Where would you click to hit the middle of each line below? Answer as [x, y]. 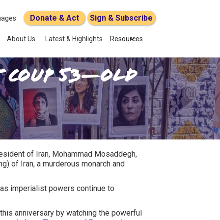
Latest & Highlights [74, 39]
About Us [21, 39]
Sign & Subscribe [121, 18]
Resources [126, 39]
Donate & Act [54, 18]
